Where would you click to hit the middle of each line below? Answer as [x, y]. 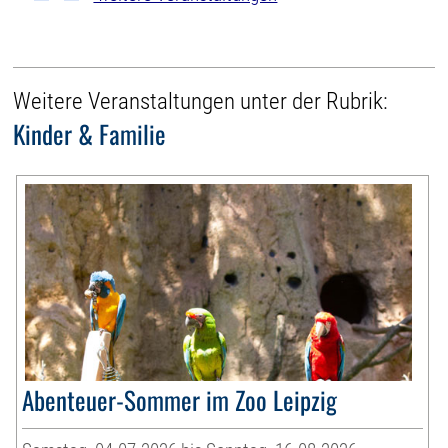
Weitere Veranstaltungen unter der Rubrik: [201, 101]
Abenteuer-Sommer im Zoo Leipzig [180, 399]
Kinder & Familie [90, 133]
